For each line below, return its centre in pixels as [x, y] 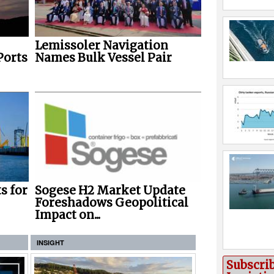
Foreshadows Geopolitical [111, 202]
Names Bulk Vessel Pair [103, 58]
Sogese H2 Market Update [110, 190]
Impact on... [67, 215]
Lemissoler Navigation [101, 46]
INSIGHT [50, 242]
